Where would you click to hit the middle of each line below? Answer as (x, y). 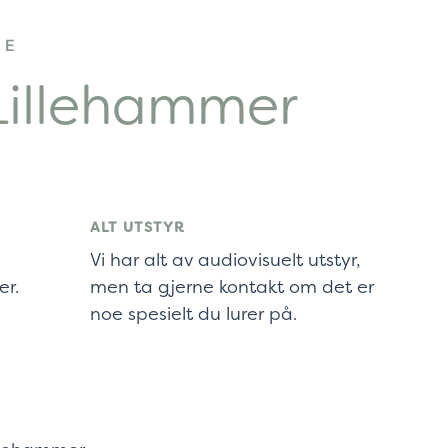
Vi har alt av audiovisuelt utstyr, (226, 259)
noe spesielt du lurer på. (194, 313)
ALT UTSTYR (138, 226)
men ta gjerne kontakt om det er (232, 286)
